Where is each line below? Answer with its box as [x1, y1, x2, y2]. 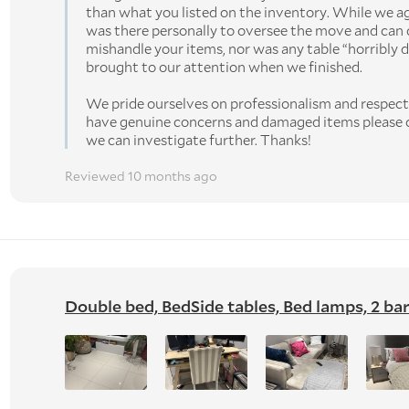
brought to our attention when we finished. [86, 57, 362, 76]
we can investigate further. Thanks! [86, 130, 311, 149]
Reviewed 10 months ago [65, 166, 217, 184]
